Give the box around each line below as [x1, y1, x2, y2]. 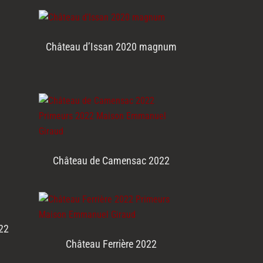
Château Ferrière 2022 [66, 238, 157, 251]
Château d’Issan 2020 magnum [46, 41, 177, 53]
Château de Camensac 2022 [53, 154, 170, 167]
